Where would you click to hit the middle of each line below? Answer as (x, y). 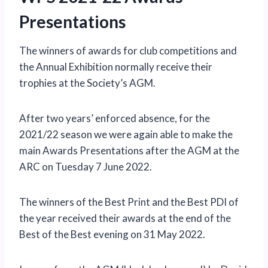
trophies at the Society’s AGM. (87, 83)
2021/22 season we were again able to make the (126, 135)
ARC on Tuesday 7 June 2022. (86, 167)
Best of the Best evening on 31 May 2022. (112, 234)
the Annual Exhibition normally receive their (116, 67)
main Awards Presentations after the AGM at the (129, 151)
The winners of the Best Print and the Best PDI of (129, 202)
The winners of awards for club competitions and (128, 51)
